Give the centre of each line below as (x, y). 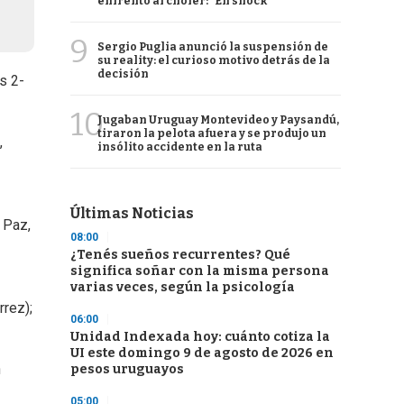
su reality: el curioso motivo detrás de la (214, 60)
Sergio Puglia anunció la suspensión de (213, 47)
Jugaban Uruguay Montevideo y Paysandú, (218, 120)
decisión (123, 74)
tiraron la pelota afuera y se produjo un (212, 133)
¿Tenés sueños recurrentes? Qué (180, 255)
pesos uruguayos (127, 369)
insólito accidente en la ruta (180, 147)
